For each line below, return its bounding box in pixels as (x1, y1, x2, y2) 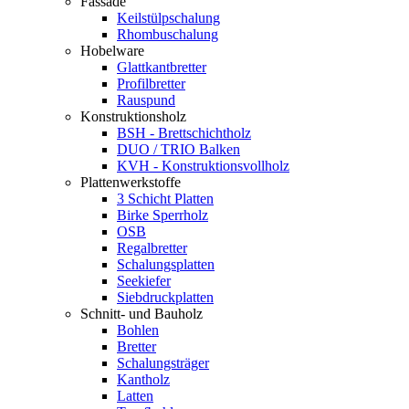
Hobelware (80, 42, 144, 58)
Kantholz (117, 371, 170, 387)
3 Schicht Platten (117, 190, 214, 206)
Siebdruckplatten (117, 288, 214, 305)
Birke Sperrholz (117, 206, 208, 223)
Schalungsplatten (117, 256, 215, 272)
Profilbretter (117, 75, 185, 91)
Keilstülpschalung (117, 9, 220, 26)
